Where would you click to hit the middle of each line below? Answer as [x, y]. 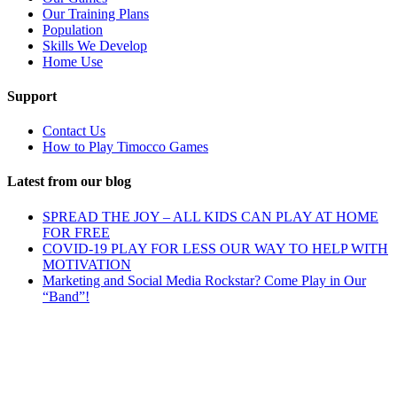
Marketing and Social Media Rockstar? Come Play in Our [204, 280]
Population [73, 29]
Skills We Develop [95, 45]
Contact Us [74, 131]
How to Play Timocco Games [125, 147]
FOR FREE [76, 232]
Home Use [73, 61]
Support [32, 96]
